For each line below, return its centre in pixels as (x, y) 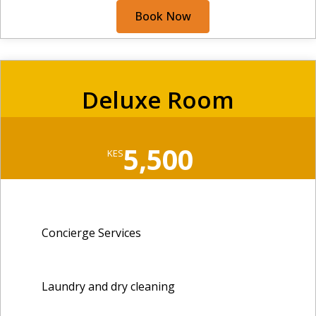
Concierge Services (91, 232)
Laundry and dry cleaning (108, 286)
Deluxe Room (158, 100)
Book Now (163, 17)
